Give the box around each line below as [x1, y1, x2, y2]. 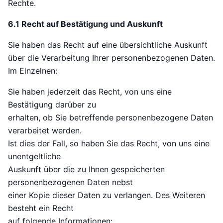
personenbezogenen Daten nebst [8, 177, 133, 188]
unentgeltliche [8, 151, 61, 162]
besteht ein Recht [8, 203, 74, 214]
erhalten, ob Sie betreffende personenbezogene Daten [8, 112, 213, 123]
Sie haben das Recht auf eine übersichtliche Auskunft [8, 40, 208, 50]
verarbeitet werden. [8, 125, 82, 136]
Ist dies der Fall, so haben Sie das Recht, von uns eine [8, 138, 210, 149]
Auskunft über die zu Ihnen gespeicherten [8, 164, 165, 175]
